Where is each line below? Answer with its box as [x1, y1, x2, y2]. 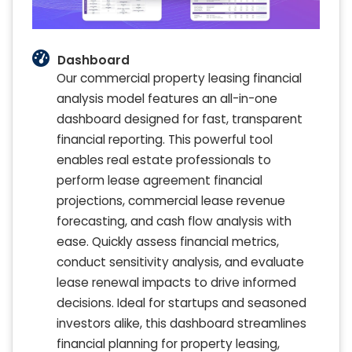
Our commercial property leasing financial [57, 69, 302, 86]
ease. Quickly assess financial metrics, [57, 233, 279, 250]
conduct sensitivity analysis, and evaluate [57, 253, 304, 270]
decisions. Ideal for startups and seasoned [57, 294, 306, 311]
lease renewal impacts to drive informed [57, 273, 296, 291]
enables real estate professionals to [57, 151, 271, 168]
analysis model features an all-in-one [57, 90, 277, 107]
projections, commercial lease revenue [57, 192, 285, 209]
